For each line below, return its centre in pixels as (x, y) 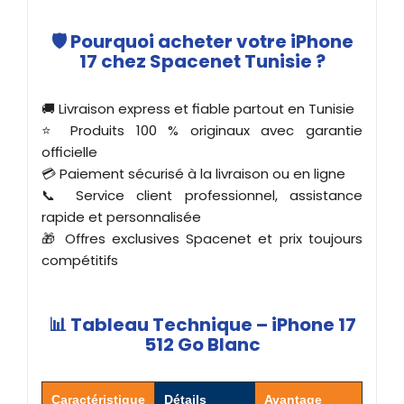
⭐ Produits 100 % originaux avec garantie (202, 130)
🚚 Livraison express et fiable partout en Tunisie (198, 108)
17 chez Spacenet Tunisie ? (202, 61)
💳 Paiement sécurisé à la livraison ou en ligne (193, 173)
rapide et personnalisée (121, 216)
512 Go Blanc (202, 344)
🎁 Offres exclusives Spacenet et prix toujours (202, 238)
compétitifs (80, 260)
